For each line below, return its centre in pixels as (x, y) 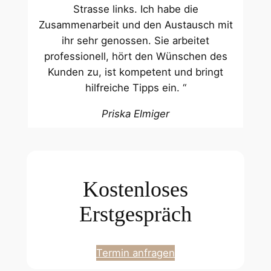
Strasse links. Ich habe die (135, 9)
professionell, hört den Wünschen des (135, 57)
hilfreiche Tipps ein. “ (135, 88)
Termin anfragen (135, 253)
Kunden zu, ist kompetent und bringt (135, 72)
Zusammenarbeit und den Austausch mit (135, 25)
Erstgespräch (135, 214)
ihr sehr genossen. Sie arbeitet (135, 41)
